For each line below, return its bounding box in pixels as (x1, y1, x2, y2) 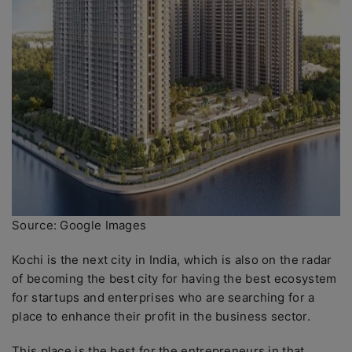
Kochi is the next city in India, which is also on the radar (12, 252, 332, 267)
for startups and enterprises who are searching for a (12, 290, 315, 305)
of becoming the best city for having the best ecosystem (12, 271, 337, 286)
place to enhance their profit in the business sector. (12, 309, 314, 324)
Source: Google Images (12, 218, 147, 233)
